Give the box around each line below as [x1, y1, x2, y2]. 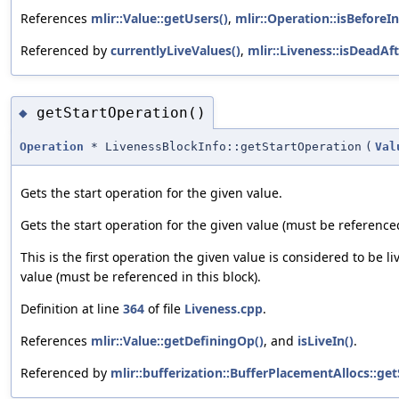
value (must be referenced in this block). [20, 268, 261, 286]
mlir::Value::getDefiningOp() [91, 332, 264, 350]
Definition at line [20, 300, 123, 318]
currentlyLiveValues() [110, 41, 240, 59]
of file [144, 300, 184, 318]
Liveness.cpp [184, 300, 263, 318]
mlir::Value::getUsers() [91, 9, 228, 27]
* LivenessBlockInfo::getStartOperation [84, 140, 362, 154]
